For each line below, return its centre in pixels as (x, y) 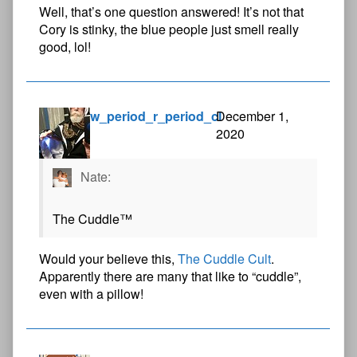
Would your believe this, (108, 259)
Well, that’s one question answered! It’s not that (171, 11)
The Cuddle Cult (224, 259)
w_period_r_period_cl (156, 116)
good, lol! (65, 46)
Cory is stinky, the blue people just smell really (169, 29)
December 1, (252, 116)
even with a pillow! (91, 294)
